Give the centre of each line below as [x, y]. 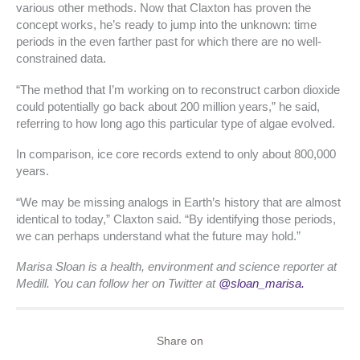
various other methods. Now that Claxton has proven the [164, 8]
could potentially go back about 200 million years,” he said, [168, 106]
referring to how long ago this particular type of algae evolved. [176, 123]
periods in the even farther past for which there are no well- [169, 42]
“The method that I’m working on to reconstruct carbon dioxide [178, 90]
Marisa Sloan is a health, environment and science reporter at [176, 267]
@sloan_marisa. [262, 284]
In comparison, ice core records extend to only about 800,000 [176, 155]
